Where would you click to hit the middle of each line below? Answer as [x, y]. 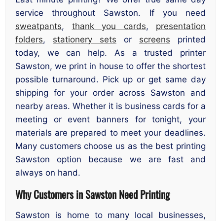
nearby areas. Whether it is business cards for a [110, 106]
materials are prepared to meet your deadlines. [110, 133]
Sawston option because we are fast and [110, 160]
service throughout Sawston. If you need [110, 13]
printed [188, 40]
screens [155, 40]
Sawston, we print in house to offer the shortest [110, 66]
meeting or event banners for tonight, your [110, 120]
